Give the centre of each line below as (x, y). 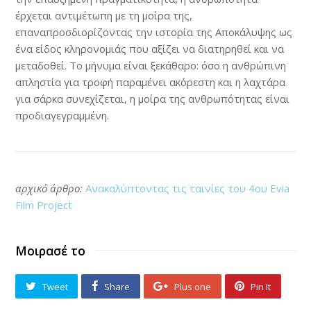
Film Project (44, 204)
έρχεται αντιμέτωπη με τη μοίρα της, (104, 15)
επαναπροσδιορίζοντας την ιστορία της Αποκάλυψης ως (154, 32)
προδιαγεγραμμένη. (62, 115)
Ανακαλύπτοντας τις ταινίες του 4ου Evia (188, 188)
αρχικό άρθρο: (49, 188)
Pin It (261, 287)
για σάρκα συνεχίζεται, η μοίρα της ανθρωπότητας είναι (153, 98)
